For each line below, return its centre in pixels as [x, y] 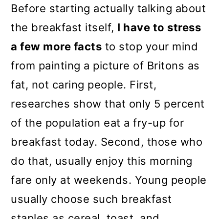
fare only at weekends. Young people [109, 180]
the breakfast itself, [64, 28]
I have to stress [159, 28]
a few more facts [56, 47]
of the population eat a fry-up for [98, 123]
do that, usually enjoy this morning [102, 161]
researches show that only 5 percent [108, 104]
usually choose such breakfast [91, 199]
